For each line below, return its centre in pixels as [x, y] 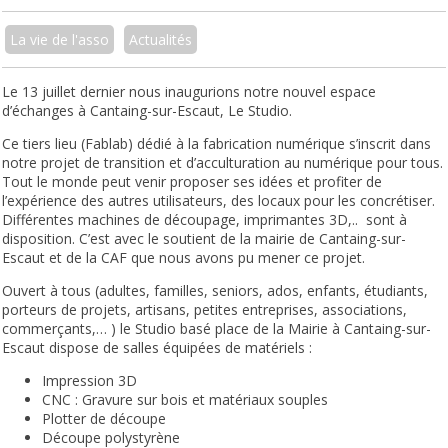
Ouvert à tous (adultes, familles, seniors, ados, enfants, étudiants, [215, 291]
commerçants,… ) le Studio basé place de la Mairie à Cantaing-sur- [217, 329]
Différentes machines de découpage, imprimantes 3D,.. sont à [205, 220]
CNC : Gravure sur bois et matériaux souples [185, 400]
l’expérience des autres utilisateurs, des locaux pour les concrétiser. [219, 201]
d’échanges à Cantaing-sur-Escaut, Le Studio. [147, 111]
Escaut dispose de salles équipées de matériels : [157, 348]
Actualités [161, 40]
